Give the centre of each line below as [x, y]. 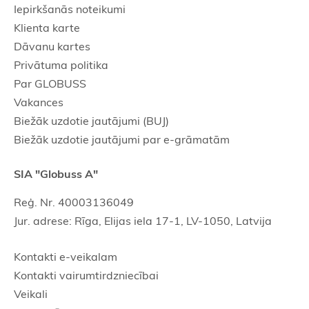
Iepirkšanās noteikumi [70, 9]
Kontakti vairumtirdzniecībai [86, 275]
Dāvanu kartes [52, 46]
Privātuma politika [61, 65]
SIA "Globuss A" [56, 174]
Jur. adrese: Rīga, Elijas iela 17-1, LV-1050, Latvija [143, 221]
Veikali [31, 294]
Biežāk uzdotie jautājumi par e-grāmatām [122, 139]
